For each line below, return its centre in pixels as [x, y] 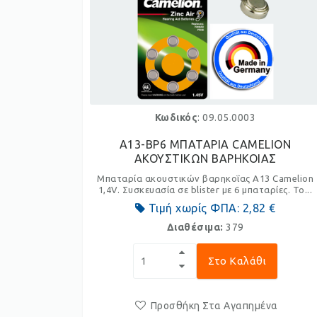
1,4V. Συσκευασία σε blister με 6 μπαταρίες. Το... [205, 190]
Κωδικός [176, 117]
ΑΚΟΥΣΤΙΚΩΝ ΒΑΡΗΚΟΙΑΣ [205, 158]
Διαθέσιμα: [196, 227]
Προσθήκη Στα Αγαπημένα [214, 306]
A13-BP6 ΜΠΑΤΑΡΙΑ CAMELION [205, 144]
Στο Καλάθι [237, 261]
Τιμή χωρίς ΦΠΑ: [194, 208]
